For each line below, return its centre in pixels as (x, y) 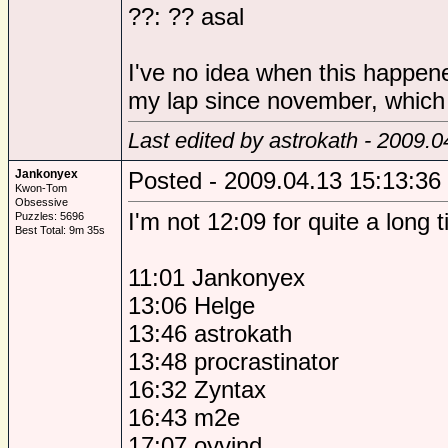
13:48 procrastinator (233, 361)
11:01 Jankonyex (216, 277)
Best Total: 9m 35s (60, 230)
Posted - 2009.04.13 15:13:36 (284, 180)
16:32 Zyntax (197, 389)
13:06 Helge (191, 305)
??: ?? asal (186, 16)
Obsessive (41, 202)
